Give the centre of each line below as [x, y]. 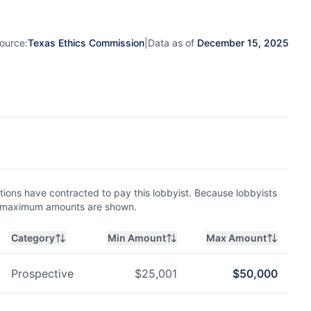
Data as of [173, 42]
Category [33, 238]
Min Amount [137, 238]
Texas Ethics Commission [86, 42]
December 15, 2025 [243, 42]
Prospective [42, 274]
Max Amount [236, 238]
